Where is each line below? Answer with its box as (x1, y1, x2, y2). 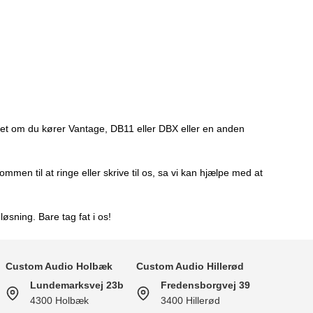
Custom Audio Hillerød (136, 261, 244, 272)
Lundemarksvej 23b (30, 279, 124, 291)
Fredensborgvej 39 (160, 279, 250, 291)
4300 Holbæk (30, 295, 89, 307)
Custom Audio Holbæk (6, 261, 113, 272)
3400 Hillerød (160, 295, 220, 307)
